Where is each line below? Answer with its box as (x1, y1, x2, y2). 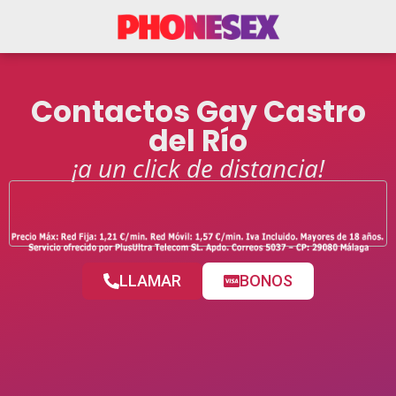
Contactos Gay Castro (30, 91, 366, 133)
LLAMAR (119, 271, 181, 291)
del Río (148, 120, 247, 162)
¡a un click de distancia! (72, 151, 324, 185)
